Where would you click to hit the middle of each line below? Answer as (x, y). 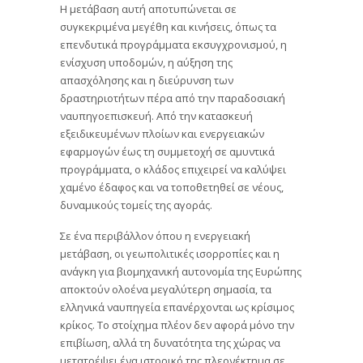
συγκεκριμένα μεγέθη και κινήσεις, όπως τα (168, 26)
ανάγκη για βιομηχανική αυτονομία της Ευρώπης (181, 270)
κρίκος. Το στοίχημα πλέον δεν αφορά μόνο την (177, 324)
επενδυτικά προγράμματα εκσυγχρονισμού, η (173, 44)
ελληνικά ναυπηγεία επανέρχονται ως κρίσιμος (177, 306)
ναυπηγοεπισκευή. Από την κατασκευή (156, 115)
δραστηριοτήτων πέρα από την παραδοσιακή (173, 98)
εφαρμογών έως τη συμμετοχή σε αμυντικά (167, 151)
